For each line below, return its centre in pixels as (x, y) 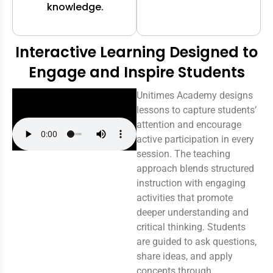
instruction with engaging (191, 183)
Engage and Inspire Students (136, 72)
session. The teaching (183, 154)
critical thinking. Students (191, 227)
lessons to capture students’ (197, 110)
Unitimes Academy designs (195, 95)
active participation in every (195, 139)
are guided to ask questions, (197, 241)
